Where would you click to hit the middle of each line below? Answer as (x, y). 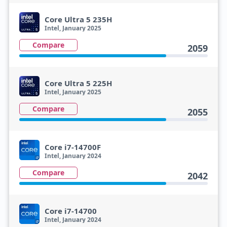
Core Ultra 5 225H (78, 83)
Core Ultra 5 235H (78, 19)
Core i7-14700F (72, 147)
